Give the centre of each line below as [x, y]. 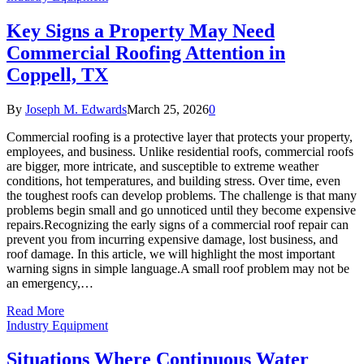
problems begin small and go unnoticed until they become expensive [181, 210]
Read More [35, 310]
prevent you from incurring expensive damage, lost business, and [172, 239]
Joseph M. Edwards [76, 109]
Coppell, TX [57, 74]
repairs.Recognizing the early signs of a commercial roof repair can [178, 224]
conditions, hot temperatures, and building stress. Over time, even [173, 180]
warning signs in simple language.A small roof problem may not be [178, 268]
